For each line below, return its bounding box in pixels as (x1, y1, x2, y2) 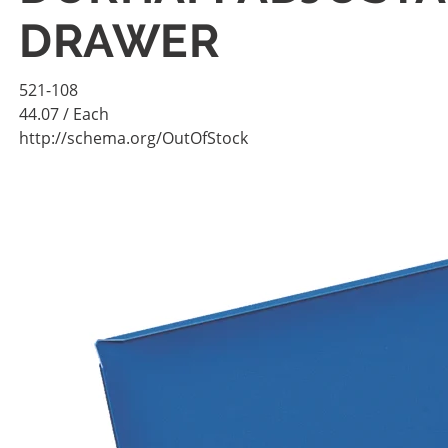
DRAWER (19, 14, 221, 69)
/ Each (63, 103, 109, 126)
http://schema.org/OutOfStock (19, 127, 248, 150)
